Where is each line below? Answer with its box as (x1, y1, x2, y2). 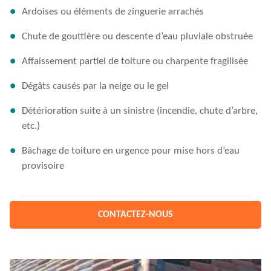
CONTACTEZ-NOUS (98, 210, 173, 220)
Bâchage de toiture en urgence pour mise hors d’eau (22, 146, 240, 156)
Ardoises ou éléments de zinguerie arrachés (22, 7, 204, 17)
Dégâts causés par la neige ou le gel (22, 81, 169, 91)
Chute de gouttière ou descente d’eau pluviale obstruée (22, 31, 253, 42)
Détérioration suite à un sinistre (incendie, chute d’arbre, (22, 106, 258, 116)
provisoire (22, 161, 64, 171)
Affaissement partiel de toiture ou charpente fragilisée (22, 56, 248, 67)
